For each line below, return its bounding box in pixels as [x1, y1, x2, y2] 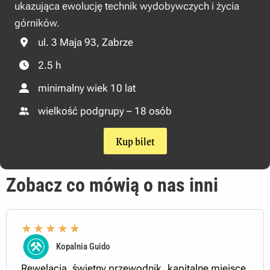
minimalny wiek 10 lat [38, 81, 136, 94]
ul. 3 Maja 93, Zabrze [38, 36, 133, 48]
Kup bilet [115, 131, 155, 150]
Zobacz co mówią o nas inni [6, 174, 218, 197]
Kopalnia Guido [56, 240, 110, 252]
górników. [14, 16, 60, 29]
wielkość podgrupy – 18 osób [38, 104, 172, 117]
